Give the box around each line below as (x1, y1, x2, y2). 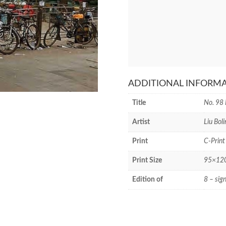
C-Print (203, 138, 225, 145)
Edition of (132, 176, 163, 183)
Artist (132, 119, 150, 126)
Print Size (132, 157, 162, 164)
